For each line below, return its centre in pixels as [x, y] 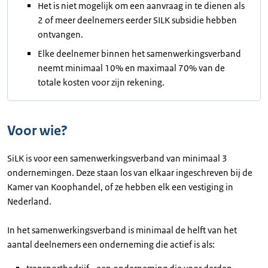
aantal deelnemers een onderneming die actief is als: [111, 244]
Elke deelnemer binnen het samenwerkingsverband [139, 54]
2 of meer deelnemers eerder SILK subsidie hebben [137, 20]
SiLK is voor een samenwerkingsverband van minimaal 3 [117, 158]
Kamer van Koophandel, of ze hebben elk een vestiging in [120, 187]
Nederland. [31, 201]
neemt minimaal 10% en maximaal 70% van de [131, 68]
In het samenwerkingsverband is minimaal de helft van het [122, 230]
